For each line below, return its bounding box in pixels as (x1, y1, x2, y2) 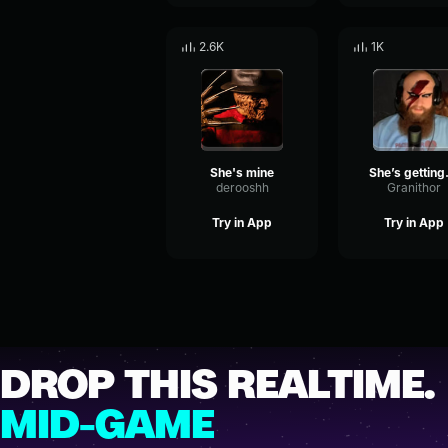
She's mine (210, 165, 274, 180)
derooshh (215, 180, 269, 195)
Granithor (387, 180, 441, 195)
